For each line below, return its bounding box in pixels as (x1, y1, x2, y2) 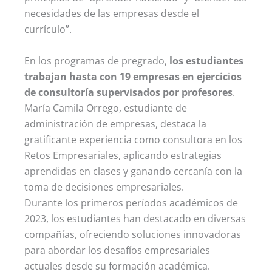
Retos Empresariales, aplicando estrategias (24, 148, 222, 162)
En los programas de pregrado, (24, 53, 169, 67)
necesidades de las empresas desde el (24, 6, 199, 20)
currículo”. (24, 22, 72, 36)
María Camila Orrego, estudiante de (24, 101, 187, 115)
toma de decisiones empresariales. (24, 180, 184, 194)
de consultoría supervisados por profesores (24, 85, 233, 99)
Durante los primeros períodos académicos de (24, 195, 238, 209)
